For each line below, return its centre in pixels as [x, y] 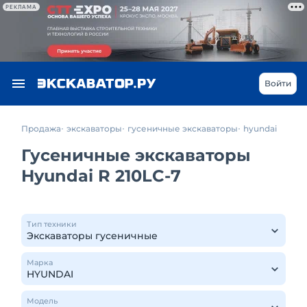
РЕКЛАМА [21, 7]
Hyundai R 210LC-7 [101, 176]
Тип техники [52, 224]
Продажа [41, 128]
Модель [42, 301]
